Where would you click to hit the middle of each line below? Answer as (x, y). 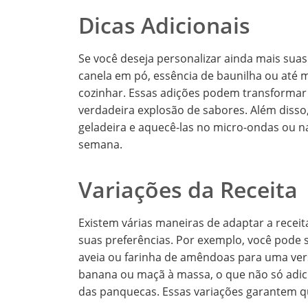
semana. (100, 145)
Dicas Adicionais (164, 25)
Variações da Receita (188, 190)
